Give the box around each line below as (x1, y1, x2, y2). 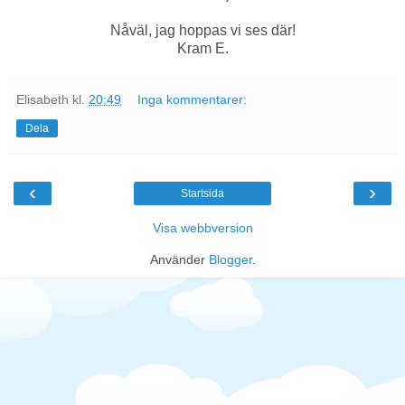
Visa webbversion (152, 221, 253, 236)
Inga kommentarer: (137, 92, 248, 108)
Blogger (208, 252, 252, 268)
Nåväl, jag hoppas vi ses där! (109, 23, 296, 39)
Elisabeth (16, 92, 69, 108)
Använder (149, 252, 209, 268)
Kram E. (176, 41, 229, 57)
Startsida (181, 187, 224, 201)
